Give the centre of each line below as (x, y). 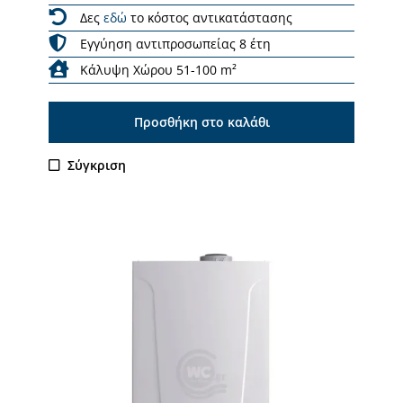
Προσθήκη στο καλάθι (201, 121)
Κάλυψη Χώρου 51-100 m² (158, 69)
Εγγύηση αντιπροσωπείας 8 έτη (175, 43)
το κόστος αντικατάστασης (210, 17)
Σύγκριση (97, 165)
